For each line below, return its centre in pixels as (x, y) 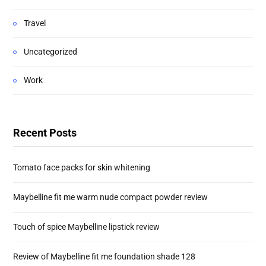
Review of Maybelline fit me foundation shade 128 (104, 257)
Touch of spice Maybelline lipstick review (86, 227)
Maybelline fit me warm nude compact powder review (110, 197)
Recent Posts (45, 133)
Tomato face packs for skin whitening (82, 168)
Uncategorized (50, 52)
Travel (35, 23)
